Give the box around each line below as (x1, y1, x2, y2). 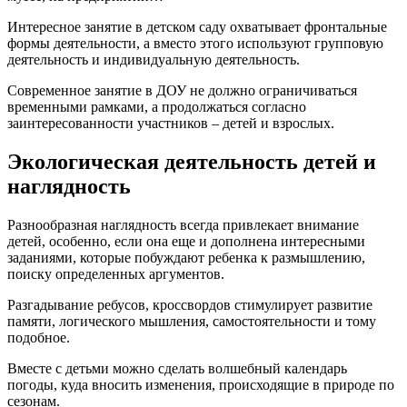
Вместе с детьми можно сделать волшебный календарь (7, 360, 347, 376)
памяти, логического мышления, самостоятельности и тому (7, 313, 376, 329)
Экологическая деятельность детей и (7, 149, 376, 174)
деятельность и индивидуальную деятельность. (7, 51, 300, 67)
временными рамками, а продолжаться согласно (7, 98, 306, 114)
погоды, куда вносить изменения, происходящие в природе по (7, 376, 394, 392)
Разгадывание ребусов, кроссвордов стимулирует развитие (7, 296, 372, 313)
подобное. (7, 329, 70, 345)
